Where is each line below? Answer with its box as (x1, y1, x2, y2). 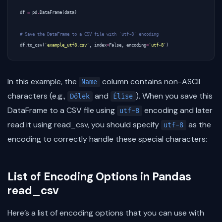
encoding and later (142, 105, 213, 115)
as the (186, 119, 211, 130)
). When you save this (135, 91, 213, 101)
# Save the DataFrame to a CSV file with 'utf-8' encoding (20, 32, 159, 37)
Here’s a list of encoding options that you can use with (7, 208, 204, 218)
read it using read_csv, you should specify (7, 119, 161, 130)
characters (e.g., (7, 91, 67, 101)
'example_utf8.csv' (45, 43, 89, 48)
